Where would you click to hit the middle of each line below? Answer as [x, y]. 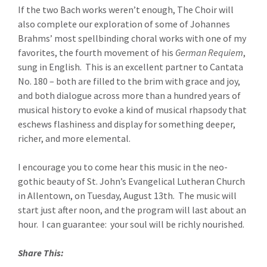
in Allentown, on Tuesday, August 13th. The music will [127, 195]
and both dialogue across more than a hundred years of [129, 95]
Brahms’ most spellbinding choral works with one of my [132, 38]
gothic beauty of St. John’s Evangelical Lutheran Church [131, 181]
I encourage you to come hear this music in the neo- [123, 167]
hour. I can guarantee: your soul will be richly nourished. [131, 224]
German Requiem [209, 52]
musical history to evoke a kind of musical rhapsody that [132, 110]
